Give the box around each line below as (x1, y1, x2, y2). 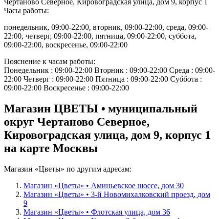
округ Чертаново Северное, (4, 115, 150, 129)
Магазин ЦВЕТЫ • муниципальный (4, 102, 197, 115)
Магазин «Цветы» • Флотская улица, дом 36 (23, 208, 170, 217)
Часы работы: (4, 6, 51, 15)
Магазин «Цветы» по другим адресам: (4, 165, 131, 174)
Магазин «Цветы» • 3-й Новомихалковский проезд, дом (23, 190, 210, 199)
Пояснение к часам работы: (4, 57, 97, 66)
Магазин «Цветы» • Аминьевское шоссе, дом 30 (23, 181, 184, 190)
